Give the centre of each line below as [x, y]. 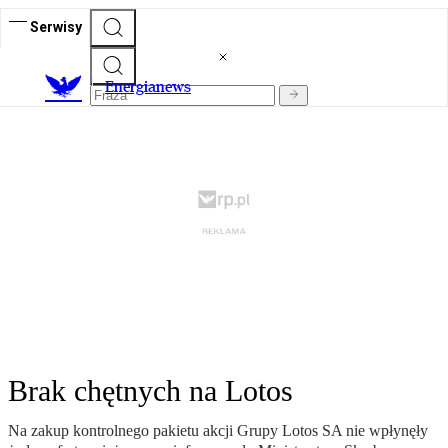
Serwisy [56, 26]
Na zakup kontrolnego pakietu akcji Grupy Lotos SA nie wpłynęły [218, 431]
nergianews [152, 87]
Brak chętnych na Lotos [150, 391]
